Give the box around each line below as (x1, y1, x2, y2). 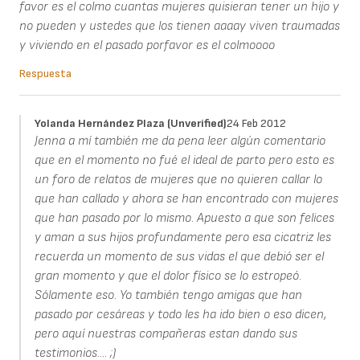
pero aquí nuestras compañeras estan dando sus (34, 326, 297, 342)
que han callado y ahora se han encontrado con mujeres (34, 191, 338, 207)
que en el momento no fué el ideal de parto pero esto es (34, 153, 334, 169)
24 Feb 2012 (226, 117, 286, 131)
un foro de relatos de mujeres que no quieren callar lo (34, 172, 322, 188)
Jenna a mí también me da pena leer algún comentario (34, 133, 325, 149)
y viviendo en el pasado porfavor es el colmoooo (19, 38, 275, 54)
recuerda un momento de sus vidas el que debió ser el (34, 249, 324, 265)
